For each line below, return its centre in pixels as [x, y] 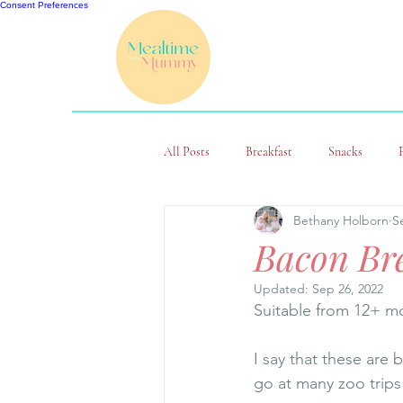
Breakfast [269, 151]
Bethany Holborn [341, 220]
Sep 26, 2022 [348, 289]
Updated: [283, 289]
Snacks [345, 151]
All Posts [187, 151]
